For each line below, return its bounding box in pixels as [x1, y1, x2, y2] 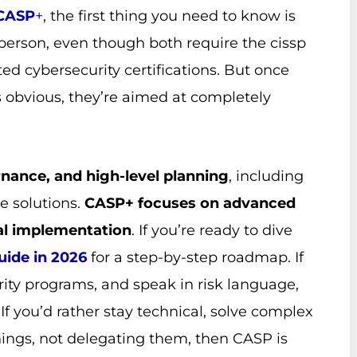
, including [229, 167, 304, 186]
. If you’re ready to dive [131, 222, 292, 240]
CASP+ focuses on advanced [84, 194, 296, 213]
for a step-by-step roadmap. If [87, 249, 304, 267]
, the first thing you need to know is [43, 6, 296, 25]
